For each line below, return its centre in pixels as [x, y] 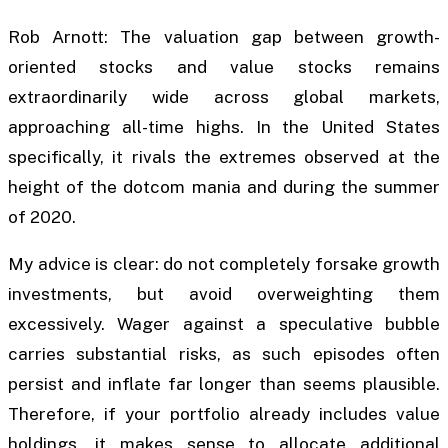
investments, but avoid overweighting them [224, 294]
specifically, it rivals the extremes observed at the [224, 157]
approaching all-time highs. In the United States [224, 127]
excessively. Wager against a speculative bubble [224, 324]
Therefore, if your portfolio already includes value [224, 414]
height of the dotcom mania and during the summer [224, 187]
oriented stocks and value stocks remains [224, 67]
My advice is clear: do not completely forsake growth [224, 264]
